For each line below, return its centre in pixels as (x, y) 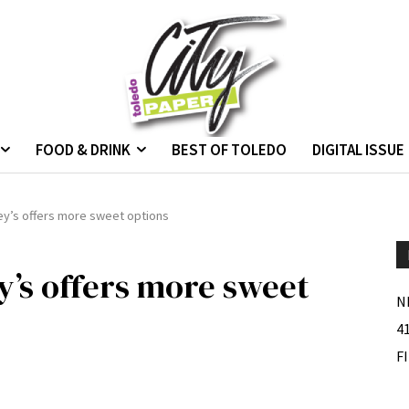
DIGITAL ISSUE (358, 149)
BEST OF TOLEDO (229, 149)
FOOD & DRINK (83, 149)
